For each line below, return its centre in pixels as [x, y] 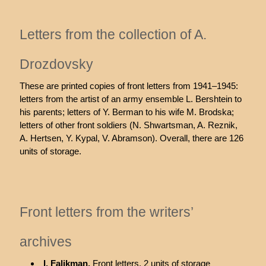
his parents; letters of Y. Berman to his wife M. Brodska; [126, 112]
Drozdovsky [56, 65]
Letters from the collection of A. [113, 35]
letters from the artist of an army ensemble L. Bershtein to [130, 99]
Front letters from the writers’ [106, 213]
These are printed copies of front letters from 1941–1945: [129, 86]
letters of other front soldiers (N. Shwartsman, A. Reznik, [128, 125]
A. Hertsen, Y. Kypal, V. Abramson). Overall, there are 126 [131, 138]
